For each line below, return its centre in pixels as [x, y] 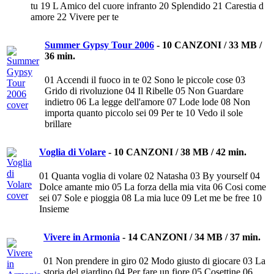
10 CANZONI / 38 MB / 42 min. [180, 152]
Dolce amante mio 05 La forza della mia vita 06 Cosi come [153, 187]
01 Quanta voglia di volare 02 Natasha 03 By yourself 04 [150, 176]
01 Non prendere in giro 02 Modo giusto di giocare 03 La [154, 261]
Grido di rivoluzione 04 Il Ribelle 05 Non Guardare [144, 91]
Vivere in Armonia [82, 237]
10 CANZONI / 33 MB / [212, 45]
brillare [58, 124]
